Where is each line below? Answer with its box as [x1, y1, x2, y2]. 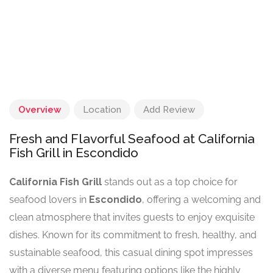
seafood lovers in [9, 194, 89, 206]
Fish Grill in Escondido [9, 145, 138, 161]
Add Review [143, 104, 195, 116]
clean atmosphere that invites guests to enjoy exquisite [9, 211, 255, 224]
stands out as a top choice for [102, 176, 238, 188]
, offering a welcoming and [142, 194, 261, 206]
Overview [18, 104, 61, 116]
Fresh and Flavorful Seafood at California [9, 131, 255, 147]
